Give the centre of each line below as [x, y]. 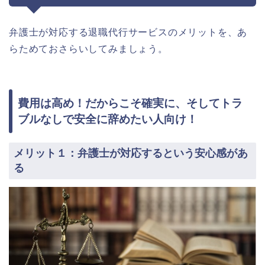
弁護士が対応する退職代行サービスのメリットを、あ [128, 32]
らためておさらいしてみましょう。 [88, 49]
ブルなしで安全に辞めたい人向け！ [108, 119]
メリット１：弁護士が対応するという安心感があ [131, 153]
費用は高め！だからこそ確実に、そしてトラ [130, 103]
